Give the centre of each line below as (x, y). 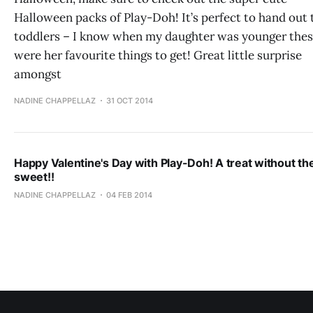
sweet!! (34, 177)
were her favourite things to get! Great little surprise (158, 55)
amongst (38, 74)
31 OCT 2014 (130, 101)
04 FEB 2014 (129, 195)
